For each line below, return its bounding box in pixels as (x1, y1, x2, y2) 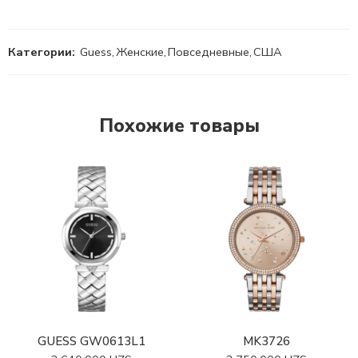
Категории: (8, 44, 75, 61)
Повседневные (168, 44, 249, 61)
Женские (116, 44, 164, 61)
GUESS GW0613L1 (38, 333, 145, 350)
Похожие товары (98, 113, 260, 139)
